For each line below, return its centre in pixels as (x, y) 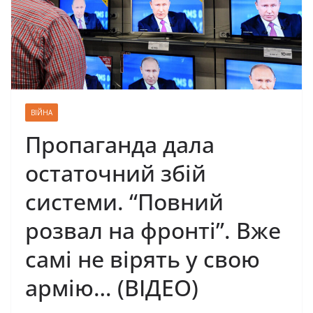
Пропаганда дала (120, 145)
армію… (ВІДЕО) (112, 288)
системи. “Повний (124, 202)
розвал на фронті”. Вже (153, 231)
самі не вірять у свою (143, 259)
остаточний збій (116, 173)
